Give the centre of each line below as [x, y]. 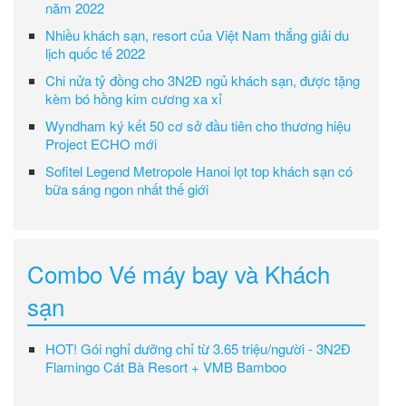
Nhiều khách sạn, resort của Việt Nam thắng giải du [197, 34]
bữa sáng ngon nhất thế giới [127, 188]
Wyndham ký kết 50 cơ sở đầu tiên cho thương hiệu [198, 125]
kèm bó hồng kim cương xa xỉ [134, 98]
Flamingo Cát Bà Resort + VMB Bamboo [166, 366]
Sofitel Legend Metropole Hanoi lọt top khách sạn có [199, 170]
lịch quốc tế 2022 [95, 53]
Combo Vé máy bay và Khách [179, 273]
